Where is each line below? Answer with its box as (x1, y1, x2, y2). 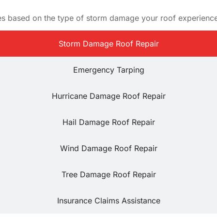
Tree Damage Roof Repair (61, 170, 156, 180)
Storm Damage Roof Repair (58, 39, 159, 49)
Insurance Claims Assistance (57, 196, 160, 206)
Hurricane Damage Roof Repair (51, 91, 166, 101)
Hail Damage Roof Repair (62, 117, 155, 127)
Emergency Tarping (73, 65, 144, 75)
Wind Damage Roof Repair (60, 143, 157, 154)
